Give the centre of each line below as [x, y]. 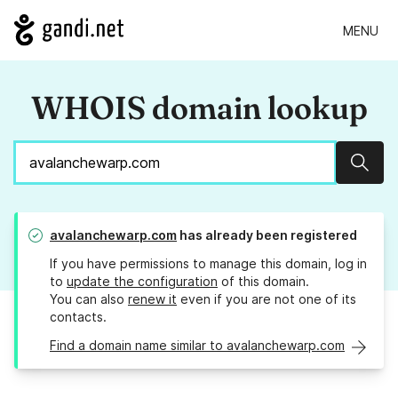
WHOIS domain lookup [199, 108]
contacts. [78, 317]
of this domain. [263, 282]
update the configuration [142, 282]
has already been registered [267, 235]
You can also [89, 299]
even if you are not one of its [267, 299]
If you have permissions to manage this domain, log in [208, 264]
